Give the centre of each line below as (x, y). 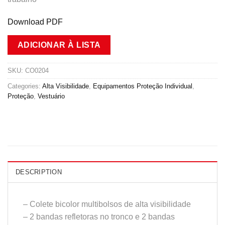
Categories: (25, 86)
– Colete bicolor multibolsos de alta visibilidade (107, 204)
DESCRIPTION (39, 172)
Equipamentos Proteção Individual (143, 86)
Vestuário (51, 96)
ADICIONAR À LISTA (59, 45)
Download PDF (35, 22)
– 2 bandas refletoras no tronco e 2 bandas (99, 216)
